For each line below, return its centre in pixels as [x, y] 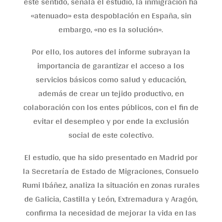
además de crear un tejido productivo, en [111, 93]
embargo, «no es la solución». [111, 29]
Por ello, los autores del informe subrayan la [111, 51]
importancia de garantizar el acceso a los [111, 65]
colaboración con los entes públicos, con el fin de [111, 107]
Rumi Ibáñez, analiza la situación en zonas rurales [111, 185]
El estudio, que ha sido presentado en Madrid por [111, 157]
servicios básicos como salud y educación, [111, 79]
